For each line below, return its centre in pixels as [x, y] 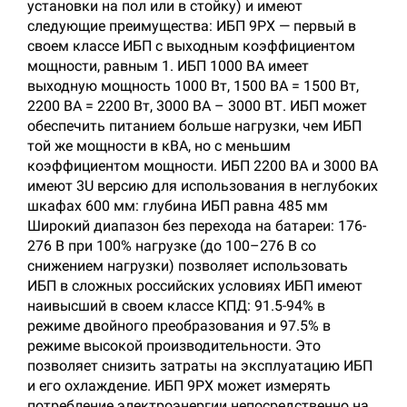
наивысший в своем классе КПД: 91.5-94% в [176, 306]
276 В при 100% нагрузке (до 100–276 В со [172, 246]
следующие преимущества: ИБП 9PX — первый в [192, 26]
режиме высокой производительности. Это [174, 346]
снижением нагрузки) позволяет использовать [188, 266]
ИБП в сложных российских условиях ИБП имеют [195, 286]
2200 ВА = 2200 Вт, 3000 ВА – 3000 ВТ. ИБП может [197, 106]
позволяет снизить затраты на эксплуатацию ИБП [200, 366]
